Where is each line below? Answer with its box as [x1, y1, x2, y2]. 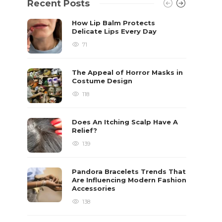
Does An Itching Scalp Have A [72, 118, 178, 126]
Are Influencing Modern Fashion [72, 176, 187, 184]
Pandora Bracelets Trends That [72, 167, 186, 175]
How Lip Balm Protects [72, 19, 156, 27]
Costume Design [72, 77, 135, 85]
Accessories [72, 184, 118, 192]
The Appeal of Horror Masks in [72, 68, 183, 76]
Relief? [72, 126, 100, 134]
